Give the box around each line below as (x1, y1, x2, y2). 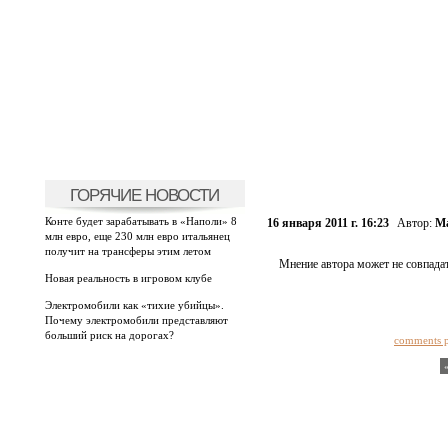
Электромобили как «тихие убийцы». (44, 299, 224, 311)
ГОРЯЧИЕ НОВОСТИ (70, 185, 219, 205)
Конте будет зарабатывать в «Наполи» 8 (44, 215, 237, 227)
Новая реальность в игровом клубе (44, 272, 212, 284)
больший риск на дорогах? (44, 329, 174, 341)
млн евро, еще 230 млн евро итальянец (44, 230, 230, 242)
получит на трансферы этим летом (44, 245, 211, 257)
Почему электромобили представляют (44, 314, 228, 326)
